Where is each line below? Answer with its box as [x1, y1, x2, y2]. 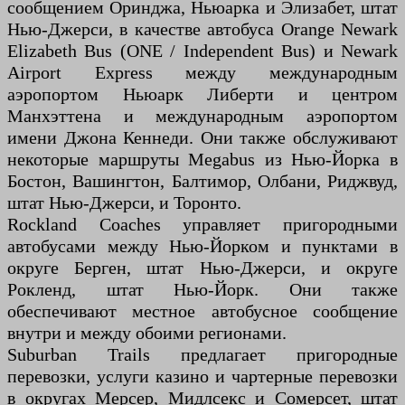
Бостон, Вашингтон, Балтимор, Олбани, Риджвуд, [7, 171, 398, 192]
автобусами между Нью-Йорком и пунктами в [7, 236, 398, 257]
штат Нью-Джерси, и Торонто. [7, 193, 241, 213]
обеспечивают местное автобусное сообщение [7, 301, 398, 322]
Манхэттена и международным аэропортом [7, 106, 398, 127]
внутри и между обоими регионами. [7, 323, 287, 344]
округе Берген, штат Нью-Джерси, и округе [7, 258, 398, 278]
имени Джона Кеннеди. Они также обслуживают [7, 127, 398, 148]
